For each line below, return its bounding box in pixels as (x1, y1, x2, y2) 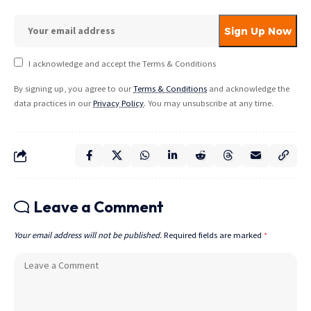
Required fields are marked (164, 230, 264, 241)
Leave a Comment (34, 197, 164, 217)
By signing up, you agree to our (14, 83, 133, 94)
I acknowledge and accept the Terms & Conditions (28, 58, 216, 69)
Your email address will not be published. (14, 230, 162, 241)
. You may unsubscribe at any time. (144, 98, 274, 109)
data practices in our (14, 98, 93, 109)
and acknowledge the (207, 83, 289, 94)
